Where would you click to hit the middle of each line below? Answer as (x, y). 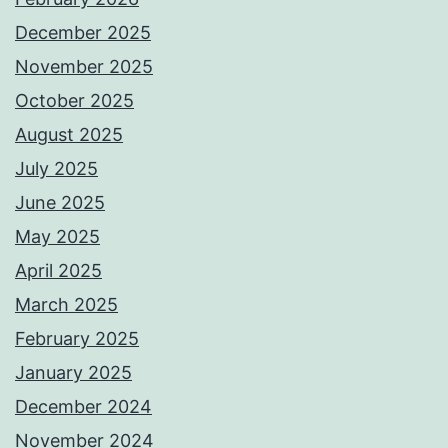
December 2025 (83, 32)
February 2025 (77, 338)
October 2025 (74, 100)
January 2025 (73, 372)
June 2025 (60, 202)
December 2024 (83, 406)
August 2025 (69, 134)
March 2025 (66, 304)
